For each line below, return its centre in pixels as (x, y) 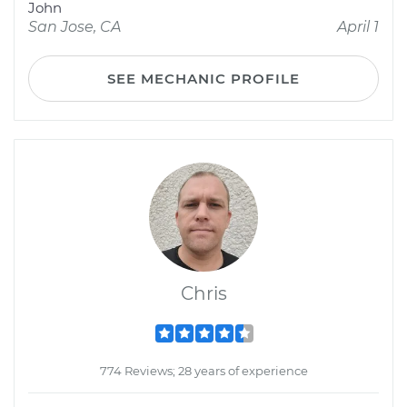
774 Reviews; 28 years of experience (203, 371)
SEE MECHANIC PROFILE (203, 79)
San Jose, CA (74, 27)
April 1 (358, 27)
